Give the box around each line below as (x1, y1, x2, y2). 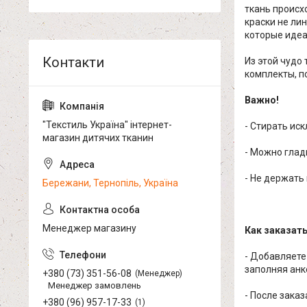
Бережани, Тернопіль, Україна (42, 177, 178, 188)
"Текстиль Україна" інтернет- (42, 119, 172, 130)
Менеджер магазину (42, 223, 136, 234)
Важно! (245, 95, 279, 106)
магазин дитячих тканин (42, 132, 153, 143)
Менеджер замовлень (48, 280, 141, 291)
